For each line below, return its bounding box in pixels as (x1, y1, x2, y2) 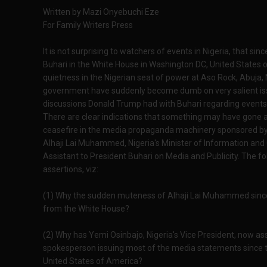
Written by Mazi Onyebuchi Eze (43, 7, 159, 17)
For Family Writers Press (43, 20, 133, 30)
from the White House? (43, 204, 129, 213)
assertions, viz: (43, 164, 98, 174)
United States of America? (43, 256, 142, 266)
